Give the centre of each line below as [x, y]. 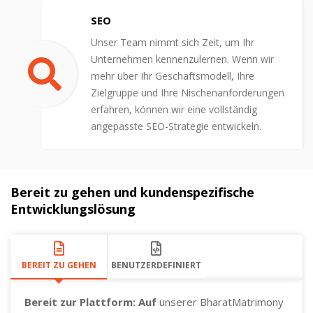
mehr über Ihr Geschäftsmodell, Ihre [173, 75]
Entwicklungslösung [73, 209]
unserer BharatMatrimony [220, 301]
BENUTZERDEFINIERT [156, 265]
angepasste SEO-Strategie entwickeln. [176, 126]
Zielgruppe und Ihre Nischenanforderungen [188, 92]
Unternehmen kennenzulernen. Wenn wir [182, 59]
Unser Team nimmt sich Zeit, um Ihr [173, 42]
